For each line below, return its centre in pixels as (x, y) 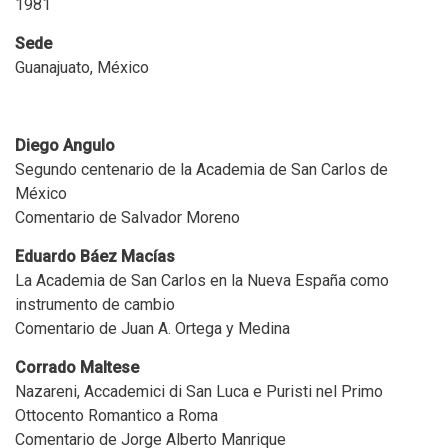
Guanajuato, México (82, 67)
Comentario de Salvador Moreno (127, 217)
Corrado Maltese (77, 367)
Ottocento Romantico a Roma (116, 415)
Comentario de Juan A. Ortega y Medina (152, 328)
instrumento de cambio (95, 304)
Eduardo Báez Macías (95, 256)
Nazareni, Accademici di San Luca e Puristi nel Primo (199, 391)
